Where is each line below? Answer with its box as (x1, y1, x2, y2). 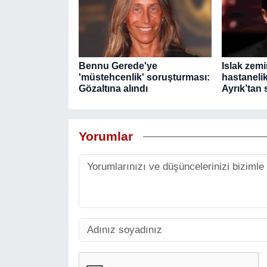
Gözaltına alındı (78, 83, 148, 94)
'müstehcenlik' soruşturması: (78, 72, 210, 82)
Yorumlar (78, 129, 133, 144)
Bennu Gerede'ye (78, 60, 157, 71)
